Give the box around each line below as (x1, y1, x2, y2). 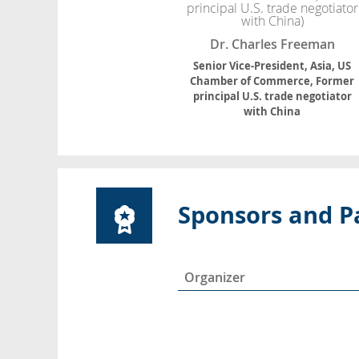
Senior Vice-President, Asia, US (193, 58, 352, 74)
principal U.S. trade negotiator (192, 89, 352, 104)
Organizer (184, 268, 245, 287)
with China (244, 104, 301, 119)
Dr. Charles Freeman (209, 35, 335, 54)
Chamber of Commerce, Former (190, 74, 355, 89)
